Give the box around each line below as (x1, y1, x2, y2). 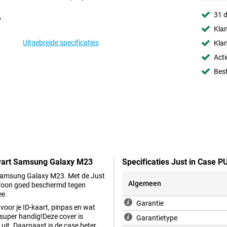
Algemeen (128, 179, 161, 188)
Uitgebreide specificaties (23, 39, 99, 47)
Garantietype (136, 214, 177, 222)
